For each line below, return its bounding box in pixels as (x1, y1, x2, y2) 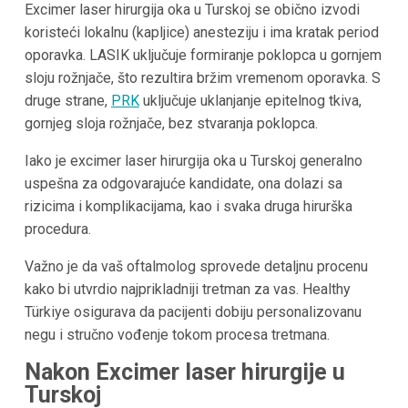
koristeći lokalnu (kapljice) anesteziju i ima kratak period (24, 24, 379, 42)
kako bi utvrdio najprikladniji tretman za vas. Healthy (24, 280, 351, 299)
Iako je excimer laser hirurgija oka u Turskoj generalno (24, 152, 362, 170)
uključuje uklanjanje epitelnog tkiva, (138, 92, 362, 110)
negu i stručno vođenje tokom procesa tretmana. (24, 326, 330, 344)
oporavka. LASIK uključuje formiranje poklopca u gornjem (24, 46, 382, 65)
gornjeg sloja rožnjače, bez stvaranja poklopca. (24, 115, 318, 133)
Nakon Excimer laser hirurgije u (24, 359, 345, 386)
